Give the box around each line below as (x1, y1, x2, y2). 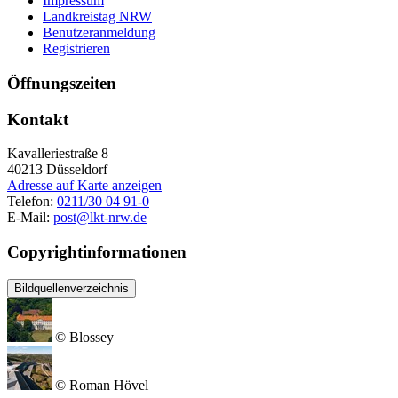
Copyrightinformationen (7, 243, 187, 262)
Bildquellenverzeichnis (14, 281, 129, 295)
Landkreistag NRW (43, 9, 152, 25)
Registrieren (43, 41, 110, 57)
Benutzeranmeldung (43, 25, 155, 41)
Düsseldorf (46, 162, 107, 178)
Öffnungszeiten (7, 73, 116, 92)
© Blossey (55, 329, 114, 345)
